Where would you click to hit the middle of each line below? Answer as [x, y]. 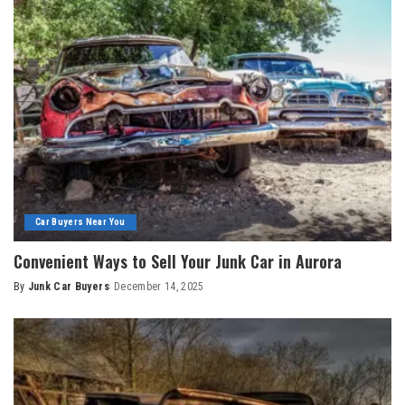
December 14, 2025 [159, 286]
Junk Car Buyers [68, 286]
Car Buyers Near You [80, 221]
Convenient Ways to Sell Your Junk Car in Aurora [178, 261]
